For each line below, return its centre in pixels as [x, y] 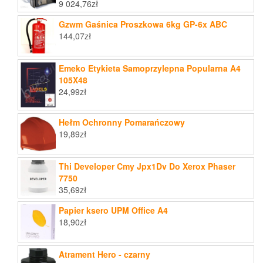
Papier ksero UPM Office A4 [113, 210]
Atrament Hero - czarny [104, 254]
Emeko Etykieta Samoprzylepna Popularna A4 [150, 68]
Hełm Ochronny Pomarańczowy [122, 122]
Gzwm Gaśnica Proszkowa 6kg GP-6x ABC [143, 24]
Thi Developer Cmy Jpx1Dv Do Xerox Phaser [147, 166]
